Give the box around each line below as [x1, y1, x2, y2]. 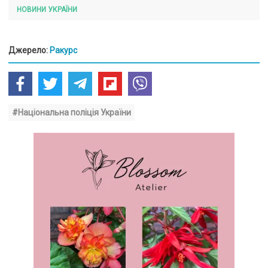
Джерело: [8, 45, 50, 56]
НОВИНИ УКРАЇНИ [17, 5, 77, 14]
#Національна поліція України [12, 108, 131, 118]
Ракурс [50, 45, 77, 56]
